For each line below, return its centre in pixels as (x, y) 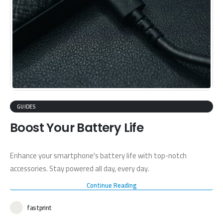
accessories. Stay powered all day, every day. (80, 168)
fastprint (40, 207)
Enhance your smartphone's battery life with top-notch (98, 155)
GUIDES (26, 106)
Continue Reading (111, 185)
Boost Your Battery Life (77, 127)
